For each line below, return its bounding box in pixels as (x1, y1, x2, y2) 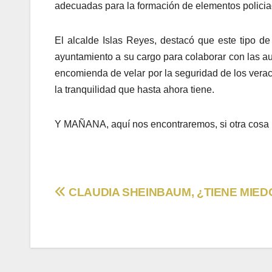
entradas (54, 234, 135, 259)
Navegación (54, 185, 164, 209)
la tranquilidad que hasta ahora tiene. (55, 84, 214, 95)
